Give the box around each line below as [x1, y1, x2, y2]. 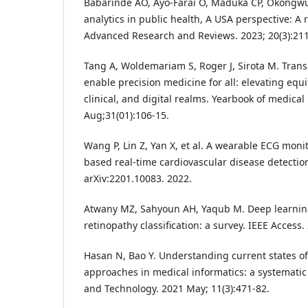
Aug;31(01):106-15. [84, 109, 169, 122]
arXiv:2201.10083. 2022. [84, 172, 192, 186]
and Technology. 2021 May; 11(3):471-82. [84, 282, 269, 296]
